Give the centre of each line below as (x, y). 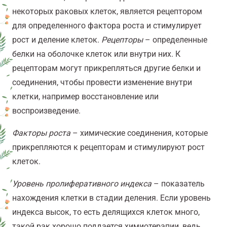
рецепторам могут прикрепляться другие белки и (106, 68)
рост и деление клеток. (57, 40)
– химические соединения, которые (139, 133)
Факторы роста (41, 133)
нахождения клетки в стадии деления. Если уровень (111, 198)
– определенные (175, 40)
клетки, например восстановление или (85, 97)
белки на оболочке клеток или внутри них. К (96, 54)
